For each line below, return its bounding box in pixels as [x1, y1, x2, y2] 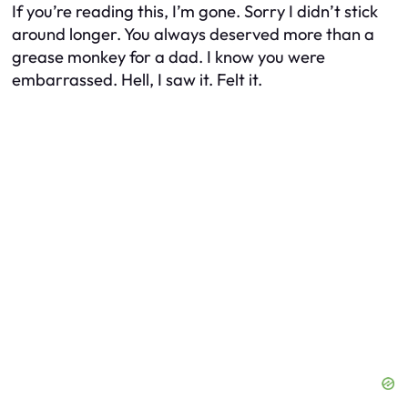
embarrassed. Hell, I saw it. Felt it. [12, 69, 262, 91]
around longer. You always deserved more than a [12, 24, 374, 46]
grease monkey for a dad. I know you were [12, 46, 325, 68]
